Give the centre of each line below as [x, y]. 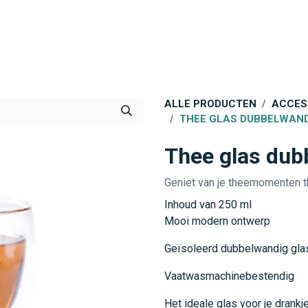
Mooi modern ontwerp [217, 221]
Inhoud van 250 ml [208, 205]
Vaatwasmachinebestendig [229, 276]
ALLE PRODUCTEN [210, 104]
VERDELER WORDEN [152, 40]
